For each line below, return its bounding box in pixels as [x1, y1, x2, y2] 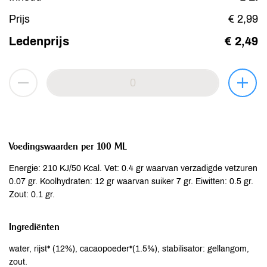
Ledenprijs [9, 35, 69, 48]
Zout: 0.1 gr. [9, 190, 55, 199]
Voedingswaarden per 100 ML [9, 140, 127, 152]
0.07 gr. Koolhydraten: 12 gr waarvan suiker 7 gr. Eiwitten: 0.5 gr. [9, 177, 253, 186]
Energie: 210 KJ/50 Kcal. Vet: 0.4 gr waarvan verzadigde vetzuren [9, 164, 257, 173]
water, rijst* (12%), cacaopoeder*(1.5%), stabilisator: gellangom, [9, 244, 249, 253]
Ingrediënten [9, 221, 60, 232]
